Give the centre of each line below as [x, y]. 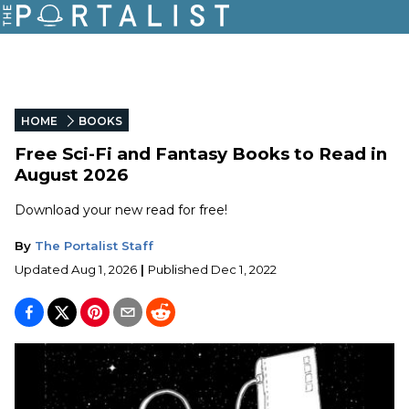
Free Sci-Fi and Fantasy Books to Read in [201, 153]
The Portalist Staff [94, 245]
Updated [43, 269]
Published [178, 269]
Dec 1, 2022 [244, 269]
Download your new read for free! [121, 210]
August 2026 [71, 174]
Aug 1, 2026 [104, 269]
